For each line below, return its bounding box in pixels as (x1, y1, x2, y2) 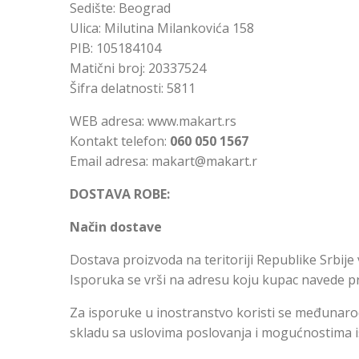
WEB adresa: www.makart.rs (70, 112, 236, 130)
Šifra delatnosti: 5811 (70, 79, 196, 97)
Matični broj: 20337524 (70, 59, 206, 77)
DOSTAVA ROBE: (70, 185, 170, 203)
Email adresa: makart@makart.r (70, 152, 257, 170)
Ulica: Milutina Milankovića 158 (70, 19, 254, 37)
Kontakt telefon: (70, 132, 170, 150)
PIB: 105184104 (70, 39, 161, 57)
